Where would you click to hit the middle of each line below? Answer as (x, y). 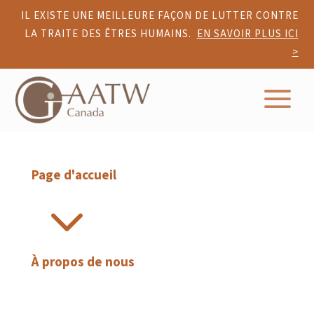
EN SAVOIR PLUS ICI (247, 34)
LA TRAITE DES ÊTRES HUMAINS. (110, 34)
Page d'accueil (74, 176)
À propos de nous (83, 262)
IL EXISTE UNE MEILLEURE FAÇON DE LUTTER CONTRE (159, 16)
